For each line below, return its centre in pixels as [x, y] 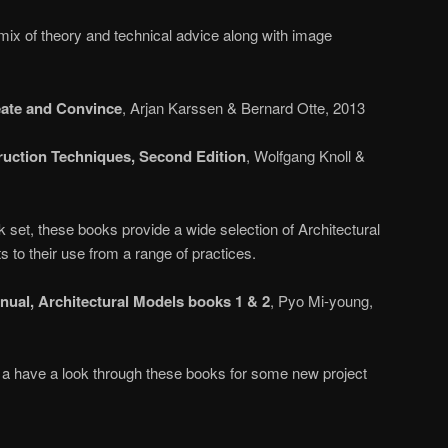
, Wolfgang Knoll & [305, 156]
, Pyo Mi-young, [321, 300]
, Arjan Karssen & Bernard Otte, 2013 [243, 107]
